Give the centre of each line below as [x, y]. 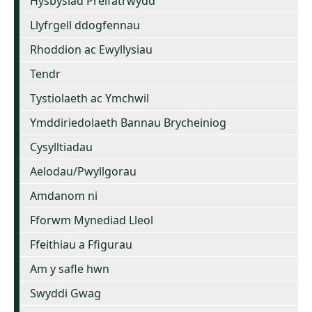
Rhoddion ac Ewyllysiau [91, 49]
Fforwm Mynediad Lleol [92, 220]
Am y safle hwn [70, 268]
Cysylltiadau [61, 147]
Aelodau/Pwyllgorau [83, 171]
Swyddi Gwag [65, 293]
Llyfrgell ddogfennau [85, 25]
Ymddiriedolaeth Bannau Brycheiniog [128, 122]
